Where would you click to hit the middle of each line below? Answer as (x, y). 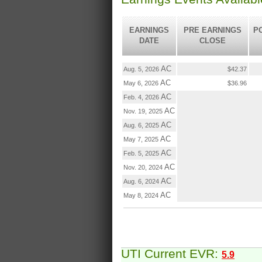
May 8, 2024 (142, 196)
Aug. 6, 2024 (142, 182)
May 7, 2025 (142, 139)
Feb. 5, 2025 (142, 154)
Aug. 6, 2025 (142, 125)
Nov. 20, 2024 (144, 168)
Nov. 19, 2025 (144, 111)
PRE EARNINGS (213, 30)
